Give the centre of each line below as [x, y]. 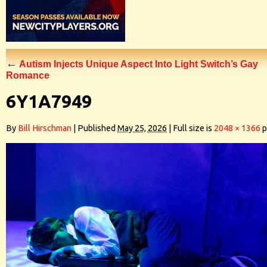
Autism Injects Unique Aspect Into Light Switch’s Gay [138, 64]
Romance [28, 75]
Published [97, 128]
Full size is [193, 128]
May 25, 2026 [142, 128]
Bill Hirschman [45, 128]
